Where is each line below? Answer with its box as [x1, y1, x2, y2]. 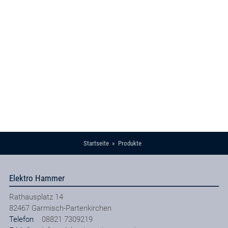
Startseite [83, 139, 109, 148]
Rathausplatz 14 [9, 192, 63, 202]
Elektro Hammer [9, 173, 65, 183]
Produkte [118, 139, 141, 148]
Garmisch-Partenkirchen [31, 203, 111, 213]
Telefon [9, 214, 34, 224]
